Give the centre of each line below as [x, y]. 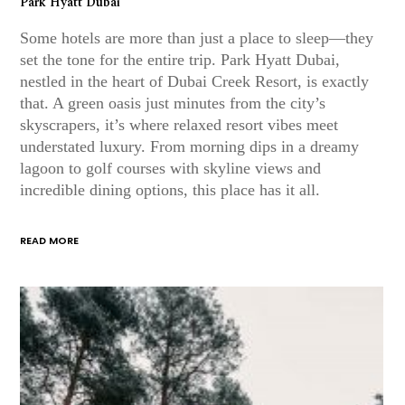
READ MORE [50, 240]
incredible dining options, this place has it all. [170, 189]
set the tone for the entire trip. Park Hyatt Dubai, [180, 59]
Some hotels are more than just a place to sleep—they [197, 38]
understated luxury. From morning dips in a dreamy [190, 146]
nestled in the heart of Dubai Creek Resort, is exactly [195, 81]
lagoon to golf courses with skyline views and [171, 168]
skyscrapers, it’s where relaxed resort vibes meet [179, 124]
